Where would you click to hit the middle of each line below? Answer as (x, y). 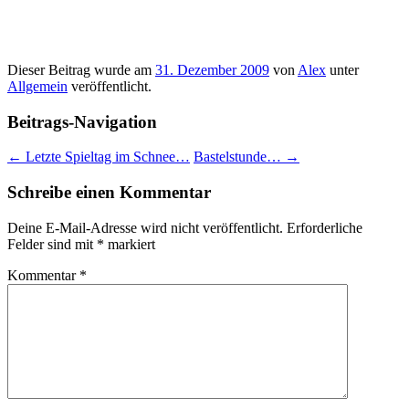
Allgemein (37, 86)
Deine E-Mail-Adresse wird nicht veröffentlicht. (145, 227)
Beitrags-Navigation (82, 121)
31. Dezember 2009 (212, 69)
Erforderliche (325, 227)
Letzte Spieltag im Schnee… (106, 157)
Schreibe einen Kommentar (109, 193)
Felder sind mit (52, 244)
